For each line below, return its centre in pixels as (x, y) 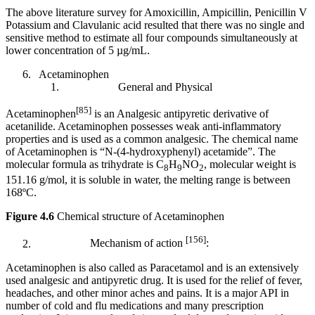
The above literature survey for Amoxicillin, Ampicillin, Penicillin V (156, 12)
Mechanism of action (110, 243)
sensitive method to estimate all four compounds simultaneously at (152, 37)
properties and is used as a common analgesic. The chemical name (152, 139)
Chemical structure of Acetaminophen (139, 217)
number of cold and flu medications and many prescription (135, 305)
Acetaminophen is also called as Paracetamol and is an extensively (152, 267)
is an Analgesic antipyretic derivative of (180, 114)
